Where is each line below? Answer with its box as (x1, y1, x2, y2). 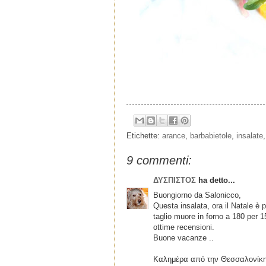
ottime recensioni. (153, 222, 214, 232)
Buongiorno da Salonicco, (153, 190, 241, 199)
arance (162, 131, 185, 141)
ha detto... (196, 176, 235, 185)
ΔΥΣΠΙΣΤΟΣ (153, 176, 196, 185)
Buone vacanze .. (153, 233, 214, 242)
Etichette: (126, 131, 162, 141)
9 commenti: (126, 154, 192, 167)
